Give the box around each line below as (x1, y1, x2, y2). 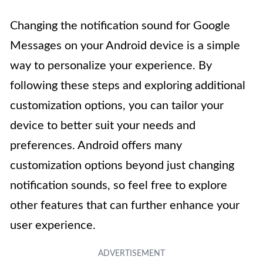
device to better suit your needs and (10, 119, 195, 131)
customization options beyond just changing (10, 159, 234, 171)
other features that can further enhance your (10, 199, 240, 211)
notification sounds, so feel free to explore (10, 179, 227, 191)
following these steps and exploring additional (10, 79, 245, 92)
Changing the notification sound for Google (10, 19, 230, 32)
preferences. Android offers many (10, 139, 182, 151)
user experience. (10, 219, 96, 231)
